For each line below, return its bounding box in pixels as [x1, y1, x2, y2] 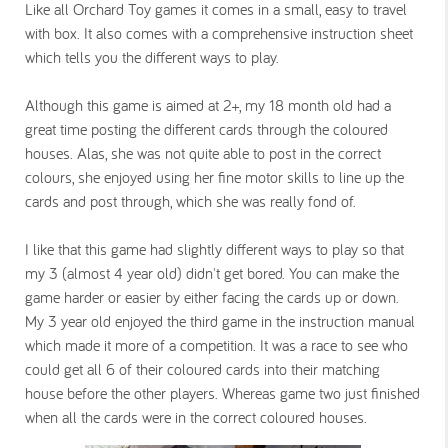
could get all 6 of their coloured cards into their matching [25, 359, 380, 379]
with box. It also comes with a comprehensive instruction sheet [25, 23, 413, 43]
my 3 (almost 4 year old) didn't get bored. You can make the [25, 263, 399, 283]
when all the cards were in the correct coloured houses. [25, 407, 367, 427]
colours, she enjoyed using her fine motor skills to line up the [25, 167, 404, 187]
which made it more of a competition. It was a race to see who [25, 335, 408, 355]
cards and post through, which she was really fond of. [25, 191, 356, 211]
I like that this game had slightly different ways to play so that [25, 239, 404, 259]
